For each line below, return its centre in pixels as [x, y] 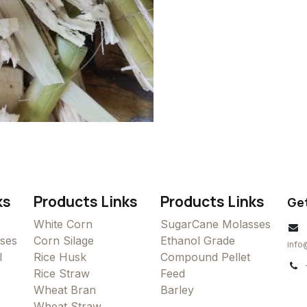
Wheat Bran [65, 290]
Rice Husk [60, 257]
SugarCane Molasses [216, 224]
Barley [177, 290]
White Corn [63, 224]
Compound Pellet [205, 257]
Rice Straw [62, 274]
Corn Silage [64, 241]
